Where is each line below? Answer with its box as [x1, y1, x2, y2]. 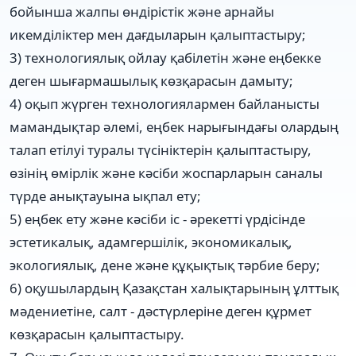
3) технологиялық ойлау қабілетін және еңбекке [10, 48, 321, 67]
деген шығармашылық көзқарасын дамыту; [10, 71, 293, 90]
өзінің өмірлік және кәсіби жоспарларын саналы [10, 163, 323, 182]
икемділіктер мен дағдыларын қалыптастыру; [10, 25, 306, 44]
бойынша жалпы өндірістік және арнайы [10, 2, 274, 21]
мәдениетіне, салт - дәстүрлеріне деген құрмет [10, 301, 311, 320]
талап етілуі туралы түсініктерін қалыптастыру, [10, 140, 311, 159]
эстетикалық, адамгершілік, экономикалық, [10, 232, 292, 251]
